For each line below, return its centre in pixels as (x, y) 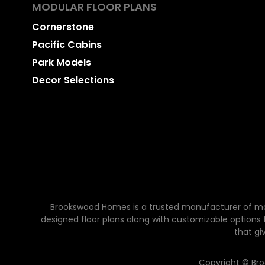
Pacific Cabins (67, 45)
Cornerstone (63, 27)
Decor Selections (73, 80)
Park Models (62, 63)
